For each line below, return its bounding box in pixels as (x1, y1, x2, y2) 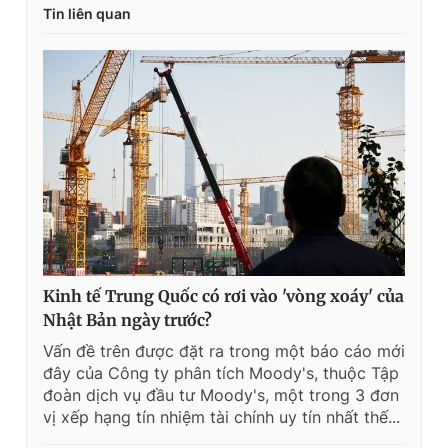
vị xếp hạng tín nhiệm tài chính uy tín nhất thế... (43, 407, 400, 428)
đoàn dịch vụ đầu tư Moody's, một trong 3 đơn (43, 385, 399, 406)
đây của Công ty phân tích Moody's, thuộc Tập (43, 363, 399, 384)
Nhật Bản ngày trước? (43, 310, 212, 331)
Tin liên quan (43, 5, 131, 23)
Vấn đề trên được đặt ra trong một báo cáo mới (43, 341, 405, 362)
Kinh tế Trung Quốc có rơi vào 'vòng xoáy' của (43, 286, 404, 307)
